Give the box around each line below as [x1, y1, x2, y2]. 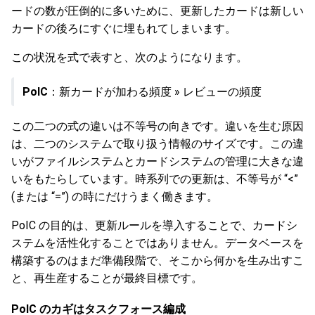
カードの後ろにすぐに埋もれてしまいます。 [11, 22, 236, 35]
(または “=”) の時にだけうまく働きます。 [11, 190, 218, 203]
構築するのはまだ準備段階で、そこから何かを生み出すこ [11, 254, 304, 267]
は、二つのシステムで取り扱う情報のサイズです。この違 [11, 137, 304, 150]
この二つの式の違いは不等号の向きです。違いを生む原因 [11, 120, 304, 133]
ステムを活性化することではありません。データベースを [11, 236, 304, 250]
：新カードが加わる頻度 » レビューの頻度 [48, 85, 262, 98]
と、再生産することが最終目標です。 [11, 271, 202, 285]
